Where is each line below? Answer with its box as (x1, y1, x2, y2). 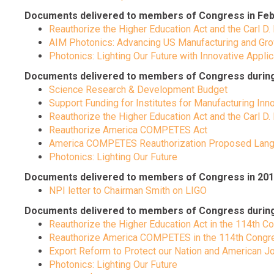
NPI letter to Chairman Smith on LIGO (49, 185, 207, 197)
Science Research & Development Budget (49, 84, 228, 96)
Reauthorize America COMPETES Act (49, 124, 207, 136)
